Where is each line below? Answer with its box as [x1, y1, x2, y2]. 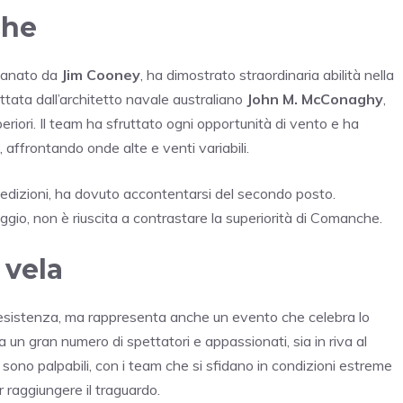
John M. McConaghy [246, 89, 383, 108]
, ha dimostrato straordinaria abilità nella [140, 65, 394, 84]
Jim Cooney [61, 65, 140, 84]
